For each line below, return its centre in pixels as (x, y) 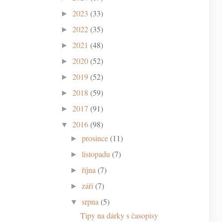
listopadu (96, 154)
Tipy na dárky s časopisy (119, 215)
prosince (95, 138)
